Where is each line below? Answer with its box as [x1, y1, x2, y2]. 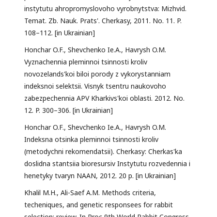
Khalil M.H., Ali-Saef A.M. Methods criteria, [24, 188, 156, 198]
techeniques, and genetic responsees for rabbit [24, 200, 173, 210]
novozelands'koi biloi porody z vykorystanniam [24, 69, 170, 79]
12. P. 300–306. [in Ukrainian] [24, 106, 113, 115]
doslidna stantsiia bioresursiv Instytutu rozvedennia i [24, 159, 190, 169]
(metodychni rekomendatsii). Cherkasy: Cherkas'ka [24, 147, 182, 156]
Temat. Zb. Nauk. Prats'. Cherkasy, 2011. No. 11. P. [24, 16, 182, 26]
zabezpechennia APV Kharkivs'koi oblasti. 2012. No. [24, 93, 185, 103]
